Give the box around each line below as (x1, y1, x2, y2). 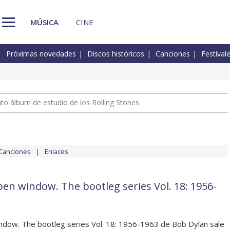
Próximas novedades (6, 49, 76, 59)
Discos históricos (87, 49, 144, 59)
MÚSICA (30, 16, 59, 27)
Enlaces (45, 147, 68, 157)
